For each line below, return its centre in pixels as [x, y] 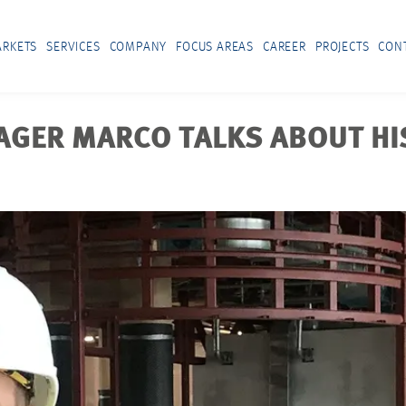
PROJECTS [342, 47]
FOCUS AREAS [215, 47]
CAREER [285, 47]
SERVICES [73, 47]
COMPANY [138, 47]
